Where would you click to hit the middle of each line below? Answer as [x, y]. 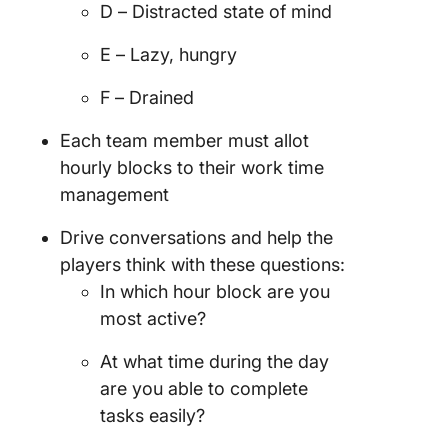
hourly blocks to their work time [192, 167]
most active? [153, 318]
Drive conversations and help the [196, 237]
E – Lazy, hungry [168, 54]
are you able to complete [204, 388]
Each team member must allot [184, 140]
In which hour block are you [215, 291]
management [114, 194]
